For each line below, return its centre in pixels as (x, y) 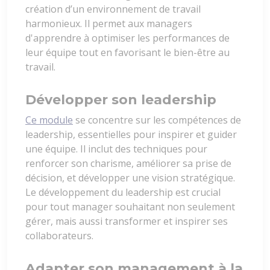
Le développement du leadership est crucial (123, 193)
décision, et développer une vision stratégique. (130, 178)
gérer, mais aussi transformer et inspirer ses (127, 221)
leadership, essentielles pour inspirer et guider (131, 135)
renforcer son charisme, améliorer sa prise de (128, 164)
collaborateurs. (59, 236)
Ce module (49, 120)
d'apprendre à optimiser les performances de (127, 38)
